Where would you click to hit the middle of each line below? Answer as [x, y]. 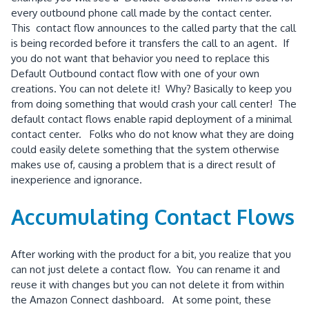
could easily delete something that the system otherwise [145, 150]
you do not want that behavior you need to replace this [140, 59]
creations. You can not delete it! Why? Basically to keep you [151, 89]
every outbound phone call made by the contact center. [143, 13]
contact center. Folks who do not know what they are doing [152, 134]
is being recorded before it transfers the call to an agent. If [150, 43]
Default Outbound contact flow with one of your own [135, 74]
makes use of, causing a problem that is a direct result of [143, 165]
